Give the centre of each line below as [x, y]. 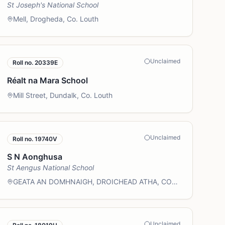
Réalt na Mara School [48, 80]
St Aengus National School [51, 167]
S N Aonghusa [35, 157]
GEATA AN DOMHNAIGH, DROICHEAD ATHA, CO [93, 182]
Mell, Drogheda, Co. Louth [56, 19]
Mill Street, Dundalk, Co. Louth [63, 95]
